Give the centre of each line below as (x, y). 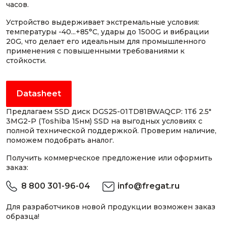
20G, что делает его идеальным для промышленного (106, 41)
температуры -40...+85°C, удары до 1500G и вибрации (107, 32)
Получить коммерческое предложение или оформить (109, 158)
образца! (23, 216)
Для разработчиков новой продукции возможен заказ (111, 207)
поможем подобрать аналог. (60, 140)
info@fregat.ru (149, 186)
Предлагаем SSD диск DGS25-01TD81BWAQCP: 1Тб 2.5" (109, 111)
